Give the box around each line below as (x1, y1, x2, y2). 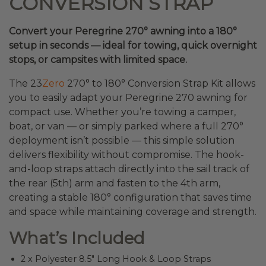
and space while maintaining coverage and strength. (9, 205, 256, 217)
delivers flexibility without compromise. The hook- (9, 148, 244, 160)
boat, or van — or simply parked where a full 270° (9, 120, 243, 132)
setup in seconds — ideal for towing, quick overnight (9, 39, 257, 51)
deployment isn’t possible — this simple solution (9, 134, 235, 146)
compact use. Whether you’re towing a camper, (9, 106, 236, 118)
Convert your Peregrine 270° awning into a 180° (9, 25, 237, 37)
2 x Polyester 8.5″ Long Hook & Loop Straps (21, 253, 211, 264)
